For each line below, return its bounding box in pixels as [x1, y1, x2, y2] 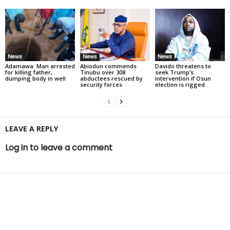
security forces [80, 80, 122, 88]
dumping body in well [5, 74, 66, 82]
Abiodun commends [80, 62, 137, 70]
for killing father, [5, 68, 52, 76]
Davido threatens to [155, 62, 211, 70]
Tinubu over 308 [80, 68, 125, 76]
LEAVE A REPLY [5, 123, 58, 133]
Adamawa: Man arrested [5, 62, 75, 70]
